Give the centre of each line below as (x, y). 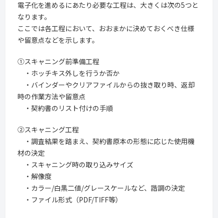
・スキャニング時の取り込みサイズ (75, 164)
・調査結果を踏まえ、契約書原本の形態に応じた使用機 (106, 141)
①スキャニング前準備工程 (58, 61)
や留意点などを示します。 (58, 40)
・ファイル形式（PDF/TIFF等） (70, 199)
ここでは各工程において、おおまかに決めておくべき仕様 (106, 28)
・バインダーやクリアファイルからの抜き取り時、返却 (106, 84)
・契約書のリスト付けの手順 (65, 108)
